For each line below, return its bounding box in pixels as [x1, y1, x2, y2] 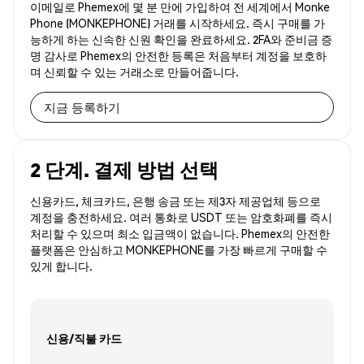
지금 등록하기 [44, 98, 120, 115]
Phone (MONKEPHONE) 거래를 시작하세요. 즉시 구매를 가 [30, 15, 325, 31]
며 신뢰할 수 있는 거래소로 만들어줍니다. [30, 64, 239, 80]
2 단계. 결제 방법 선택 [30, 157, 219, 183]
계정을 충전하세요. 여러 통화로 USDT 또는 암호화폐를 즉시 [30, 210, 332, 225]
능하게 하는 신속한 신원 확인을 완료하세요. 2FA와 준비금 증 [30, 32, 332, 47]
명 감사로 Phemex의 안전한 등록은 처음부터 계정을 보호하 [30, 48, 327, 63]
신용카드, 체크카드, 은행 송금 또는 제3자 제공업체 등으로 [30, 193, 321, 209]
